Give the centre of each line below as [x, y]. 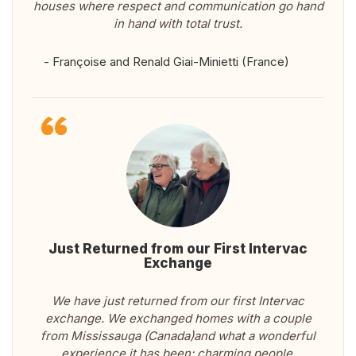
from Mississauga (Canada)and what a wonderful [178, 336]
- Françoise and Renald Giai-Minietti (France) [166, 62]
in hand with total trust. [178, 24]
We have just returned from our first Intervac [178, 301]
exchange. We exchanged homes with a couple [178, 319]
